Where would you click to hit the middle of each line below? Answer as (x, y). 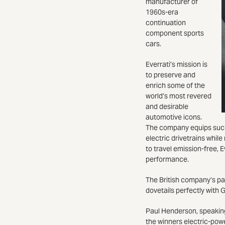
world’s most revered (179, 96)
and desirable (167, 106)
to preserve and (171, 75)
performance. (167, 159)
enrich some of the (175, 85)
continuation (166, 22)
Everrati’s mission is (177, 64)
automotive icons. (174, 117)
